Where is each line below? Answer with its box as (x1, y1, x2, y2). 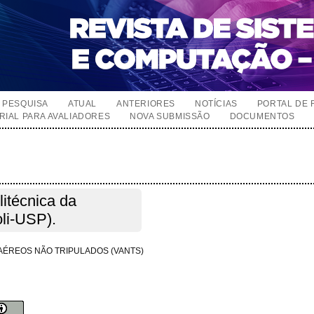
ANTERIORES (116, 99, 176, 109)
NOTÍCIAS (195, 99, 238, 109)
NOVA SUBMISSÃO (130, 111, 210, 121)
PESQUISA (2, 99, 49, 109)
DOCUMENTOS (229, 111, 295, 121)
